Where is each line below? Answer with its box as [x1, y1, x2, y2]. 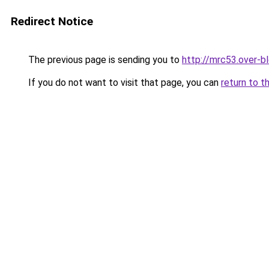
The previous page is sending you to [26, 54, 182, 65]
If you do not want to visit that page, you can [26, 77, 221, 88]
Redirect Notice [11, 14, 93, 28]
